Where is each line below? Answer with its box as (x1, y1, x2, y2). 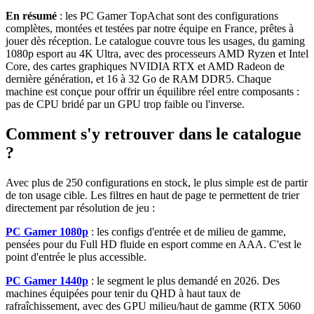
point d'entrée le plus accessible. (6, 251, 146, 264)
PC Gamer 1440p (6, 275, 88, 287)
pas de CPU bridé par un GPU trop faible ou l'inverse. (6, 98, 245, 111)
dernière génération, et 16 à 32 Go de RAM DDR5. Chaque (6, 73, 271, 86)
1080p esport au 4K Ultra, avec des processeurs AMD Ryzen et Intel (6, 48, 308, 60)
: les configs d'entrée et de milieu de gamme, (88, 226, 286, 238)
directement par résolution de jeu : (6, 202, 155, 214)
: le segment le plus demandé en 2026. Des (88, 275, 280, 287)
